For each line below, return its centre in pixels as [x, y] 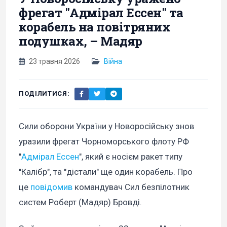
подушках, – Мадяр [81, 41]
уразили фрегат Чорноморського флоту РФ [104, 141]
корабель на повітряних [95, 27]
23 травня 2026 [54, 61]
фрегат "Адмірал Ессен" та [101, 12]
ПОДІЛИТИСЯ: [44, 94]
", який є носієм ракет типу [131, 156]
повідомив [50, 187]
